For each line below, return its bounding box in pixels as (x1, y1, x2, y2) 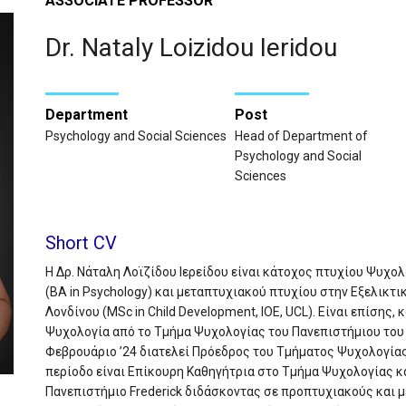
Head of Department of (235, 128, 369, 143)
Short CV (44, 231, 117, 254)
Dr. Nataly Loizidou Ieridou (44, 33, 337, 63)
